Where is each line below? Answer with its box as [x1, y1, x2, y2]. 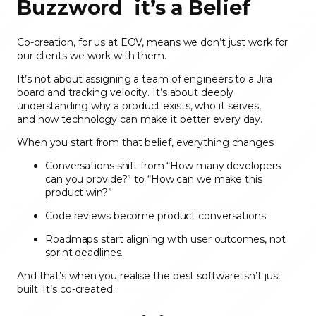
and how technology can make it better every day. [17, 113, 266, 126]
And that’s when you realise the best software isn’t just [17, 269, 282, 283]
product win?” [45, 186, 115, 200]
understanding [17, 99, 88, 113]
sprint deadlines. [45, 246, 126, 260]
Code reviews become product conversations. [45, 209, 271, 223]
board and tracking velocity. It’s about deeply [17, 86, 234, 99]
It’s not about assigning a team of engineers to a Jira [17, 73, 272, 86]
